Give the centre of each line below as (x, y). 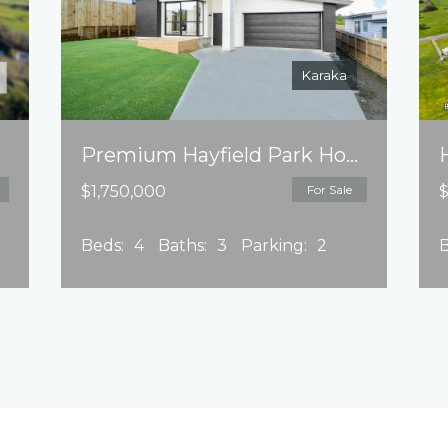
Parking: (274, 245)
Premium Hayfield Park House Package (352, 155)
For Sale (329, 189)
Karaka (324, 75)
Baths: (183, 245)
